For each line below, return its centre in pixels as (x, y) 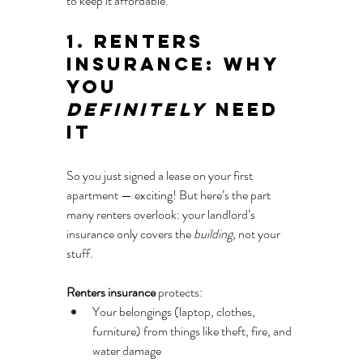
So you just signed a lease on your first (161, 176)
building (213, 234)
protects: (179, 293)
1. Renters (139, 42)
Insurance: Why (177, 64)
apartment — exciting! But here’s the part (170, 195)
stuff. (80, 254)
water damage (127, 351)
